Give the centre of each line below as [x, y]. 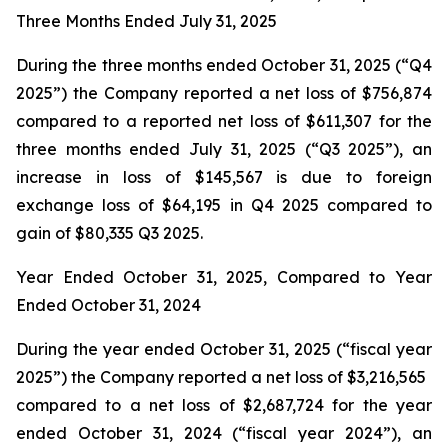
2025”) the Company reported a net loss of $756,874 [224, 93]
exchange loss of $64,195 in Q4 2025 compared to [224, 205]
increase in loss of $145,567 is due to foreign [224, 177]
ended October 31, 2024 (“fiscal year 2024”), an [224, 433]
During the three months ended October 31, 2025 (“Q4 [224, 65]
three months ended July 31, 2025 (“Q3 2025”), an [224, 149]
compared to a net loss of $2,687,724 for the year [224, 405]
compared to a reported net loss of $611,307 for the [224, 121]
